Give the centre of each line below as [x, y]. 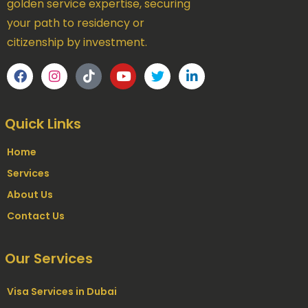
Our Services [49, 258]
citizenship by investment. [77, 42]
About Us [30, 194]
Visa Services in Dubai [62, 291]
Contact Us [36, 216]
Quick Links [43, 123]
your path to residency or [76, 23]
